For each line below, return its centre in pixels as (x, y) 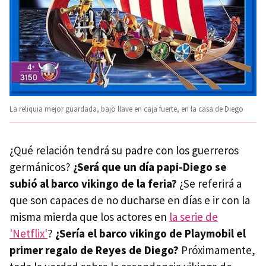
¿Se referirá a (209, 183)
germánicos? (41, 167)
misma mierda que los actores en (89, 216)
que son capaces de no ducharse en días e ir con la (130, 200)
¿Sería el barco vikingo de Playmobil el (151, 233)
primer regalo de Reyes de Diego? (94, 250)
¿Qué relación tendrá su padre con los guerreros (124, 150)
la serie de (194, 216)
